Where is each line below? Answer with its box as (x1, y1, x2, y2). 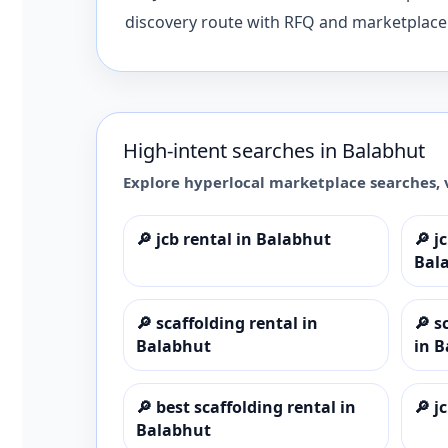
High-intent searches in (123, 136, 342, 164)
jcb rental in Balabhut (156, 227, 331, 250)
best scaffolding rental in (156, 395, 356, 418)
